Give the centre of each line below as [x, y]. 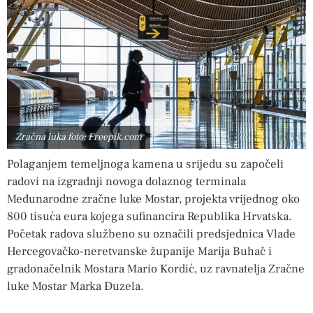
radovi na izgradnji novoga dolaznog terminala [126, 181]
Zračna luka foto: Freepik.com [79, 137]
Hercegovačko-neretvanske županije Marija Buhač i [139, 251]
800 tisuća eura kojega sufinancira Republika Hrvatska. [150, 216]
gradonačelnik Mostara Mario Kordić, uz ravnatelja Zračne [156, 269]
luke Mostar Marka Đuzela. [75, 286]
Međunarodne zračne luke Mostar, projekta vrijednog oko [153, 199]
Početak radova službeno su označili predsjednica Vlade [151, 234]
